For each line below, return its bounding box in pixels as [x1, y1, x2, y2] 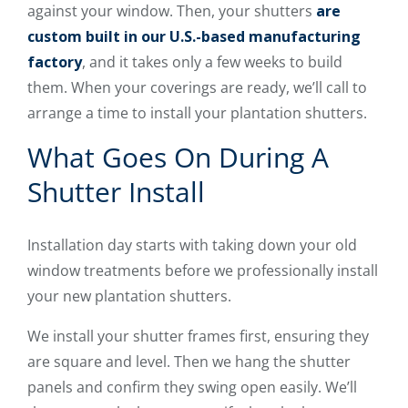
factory [27, 51, 82, 72]
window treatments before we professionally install [27, 260, 378, 280]
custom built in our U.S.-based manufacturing [27, 25, 361, 46]
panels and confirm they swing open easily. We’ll [27, 376, 357, 397]
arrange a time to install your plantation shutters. [27, 102, 367, 123]
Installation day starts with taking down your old [27, 234, 357, 255]
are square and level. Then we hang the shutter [27, 351, 351, 372]
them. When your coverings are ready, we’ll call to [27, 76, 367, 97]
